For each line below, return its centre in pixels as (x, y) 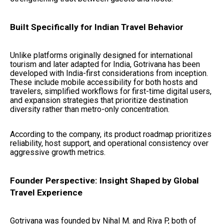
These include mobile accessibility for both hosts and (104, 82)
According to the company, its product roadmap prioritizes (111, 134)
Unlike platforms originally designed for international (101, 55)
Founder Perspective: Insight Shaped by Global (104, 181)
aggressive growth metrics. (58, 152)
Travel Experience (46, 193)
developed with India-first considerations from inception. (109, 73)
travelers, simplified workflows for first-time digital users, (111, 91)
